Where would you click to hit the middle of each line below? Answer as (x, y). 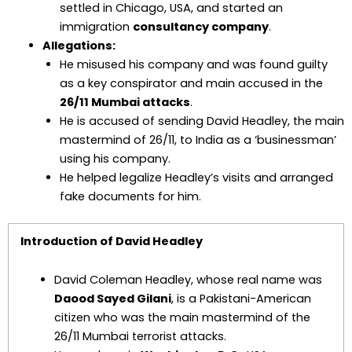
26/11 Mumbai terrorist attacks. (141, 337)
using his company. (115, 158)
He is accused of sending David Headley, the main (202, 121)
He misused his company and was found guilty (193, 64)
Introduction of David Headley (111, 241)
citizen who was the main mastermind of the (183, 318)
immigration (96, 26)
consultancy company (200, 26)
